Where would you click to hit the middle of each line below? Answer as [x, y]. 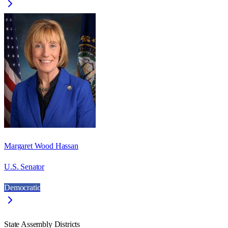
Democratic [22, 187]
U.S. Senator [24, 166]
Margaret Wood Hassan [41, 146]
